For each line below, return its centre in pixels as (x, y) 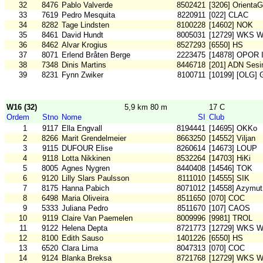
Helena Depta (85, 228)
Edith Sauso (82, 238)
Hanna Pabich (85, 188)
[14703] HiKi (230, 159)
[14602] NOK (231, 25)
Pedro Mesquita (88, 15)
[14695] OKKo (233, 129)
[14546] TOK (231, 168)
